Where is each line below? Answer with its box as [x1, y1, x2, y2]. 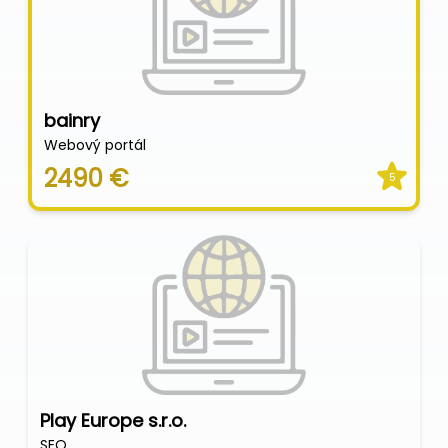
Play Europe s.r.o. [40, 408, 186, 433]
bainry [44, 108, 100, 133]
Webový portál [44, 135, 146, 155]
